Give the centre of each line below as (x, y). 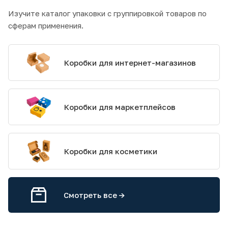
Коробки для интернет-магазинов (130, 63)
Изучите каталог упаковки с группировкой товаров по (107, 13)
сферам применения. (46, 26)
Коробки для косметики (110, 151)
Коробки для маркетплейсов (120, 107)
